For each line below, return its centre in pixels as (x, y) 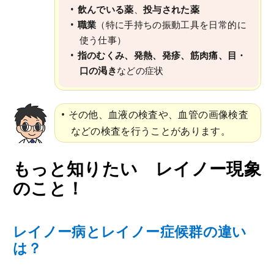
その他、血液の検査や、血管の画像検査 (158, 115)
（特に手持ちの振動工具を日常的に (171, 25)
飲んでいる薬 (106, 9)
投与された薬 (172, 9)
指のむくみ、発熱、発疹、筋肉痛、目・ (162, 55)
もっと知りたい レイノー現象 (137, 168)
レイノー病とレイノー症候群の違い (130, 232)
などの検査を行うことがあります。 (151, 131)
